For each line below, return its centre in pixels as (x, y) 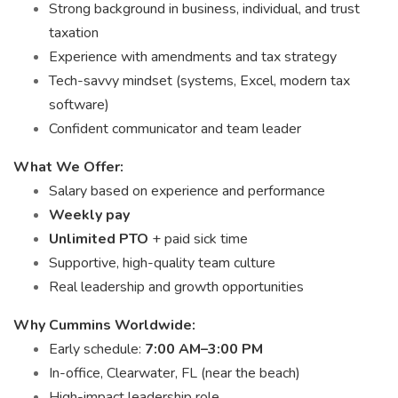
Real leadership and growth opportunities (176, 287)
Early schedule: (97, 349)
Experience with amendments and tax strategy (193, 57)
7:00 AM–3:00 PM (204, 349)
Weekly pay (89, 215)
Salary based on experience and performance (187, 191)
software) (79, 105)
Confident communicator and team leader (175, 129)
